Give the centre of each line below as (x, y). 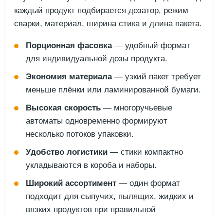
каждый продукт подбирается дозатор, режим (101, 11)
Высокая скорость (63, 108)
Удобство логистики (67, 152)
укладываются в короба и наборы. (91, 165)
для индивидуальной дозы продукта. (97, 59)
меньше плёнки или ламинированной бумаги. (113, 90)
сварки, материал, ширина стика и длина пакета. (108, 24)
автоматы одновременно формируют (97, 121)
